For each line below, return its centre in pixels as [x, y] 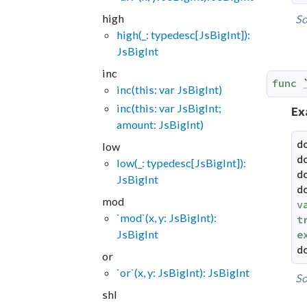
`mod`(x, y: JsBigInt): [166, 218]
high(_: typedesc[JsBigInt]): [183, 34]
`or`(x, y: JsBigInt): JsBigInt [183, 273]
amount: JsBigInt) [160, 124]
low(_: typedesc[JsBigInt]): [181, 163]
